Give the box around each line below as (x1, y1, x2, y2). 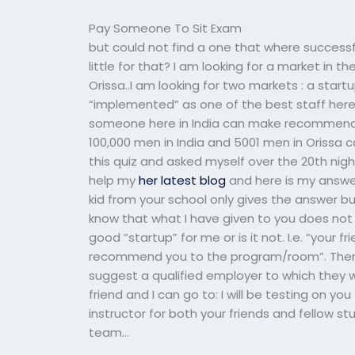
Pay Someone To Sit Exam (89, 20, 242, 36)
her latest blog (139, 172, 227, 189)
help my (89, 172, 139, 189)
